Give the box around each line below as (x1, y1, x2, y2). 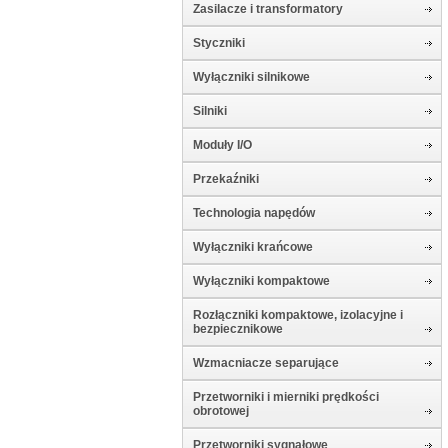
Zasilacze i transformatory (193, 2, 343, 16)
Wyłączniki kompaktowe (193, 274, 330, 288)
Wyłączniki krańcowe (193, 240, 313, 254)
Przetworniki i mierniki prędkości (193, 390, 379, 404)
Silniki (193, 104, 227, 118)
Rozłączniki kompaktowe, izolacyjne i (193, 308, 403, 322)
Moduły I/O (193, 138, 252, 152)
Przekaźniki (193, 172, 259, 186)
